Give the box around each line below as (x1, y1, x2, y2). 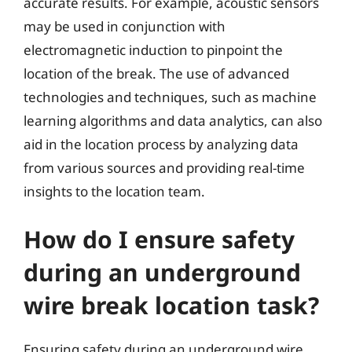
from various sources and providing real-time (24, 158, 305, 177)
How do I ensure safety (24, 223, 295, 255)
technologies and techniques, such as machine (24, 87, 317, 106)
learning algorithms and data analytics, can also (24, 111, 322, 130)
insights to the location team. (24, 181, 205, 200)
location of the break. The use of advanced (24, 64, 289, 82)
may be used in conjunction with (24, 16, 225, 35)
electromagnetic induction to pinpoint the (24, 40, 283, 59)
